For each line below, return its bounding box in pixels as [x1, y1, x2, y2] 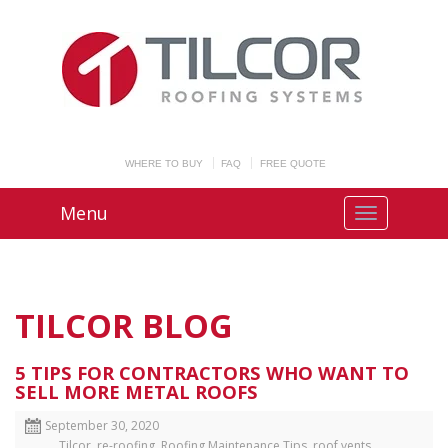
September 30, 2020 [45, 417, 159, 434]
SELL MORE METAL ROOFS [15, 379, 258, 404]
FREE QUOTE [259, 158, 326, 169]
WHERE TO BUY [124, 158, 203, 169]
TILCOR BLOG [15, 303, 233, 348]
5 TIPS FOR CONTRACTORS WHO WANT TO [15, 360, 409, 385]
